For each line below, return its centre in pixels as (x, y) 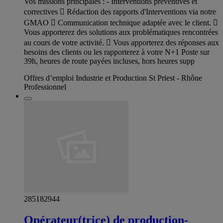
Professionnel (45, 87)
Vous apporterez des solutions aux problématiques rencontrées (121, 32)
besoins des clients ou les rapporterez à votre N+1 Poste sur (117, 52)
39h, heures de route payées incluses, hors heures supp (109, 61)
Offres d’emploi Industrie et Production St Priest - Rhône (113, 78)
